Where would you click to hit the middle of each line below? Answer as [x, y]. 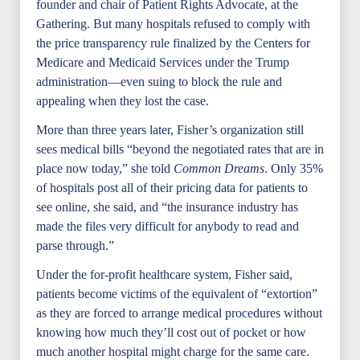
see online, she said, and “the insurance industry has [167, 207]
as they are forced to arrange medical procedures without [179, 313]
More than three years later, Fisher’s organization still [170, 130]
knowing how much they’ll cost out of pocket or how [171, 332]
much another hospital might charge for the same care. [173, 352]
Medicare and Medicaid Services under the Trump [163, 62]
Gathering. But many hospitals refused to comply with [173, 24]
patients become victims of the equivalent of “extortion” [177, 294]
